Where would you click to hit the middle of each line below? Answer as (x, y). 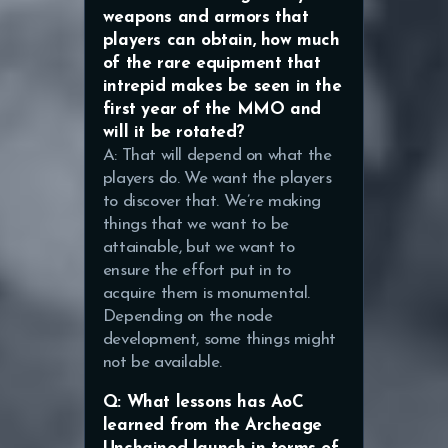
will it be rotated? (173, 132)
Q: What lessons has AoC (203, 402)
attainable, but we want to (198, 247)
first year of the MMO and (211, 109)
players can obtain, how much (221, 40)
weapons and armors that (205, 17)
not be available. (162, 362)
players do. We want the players (217, 178)
